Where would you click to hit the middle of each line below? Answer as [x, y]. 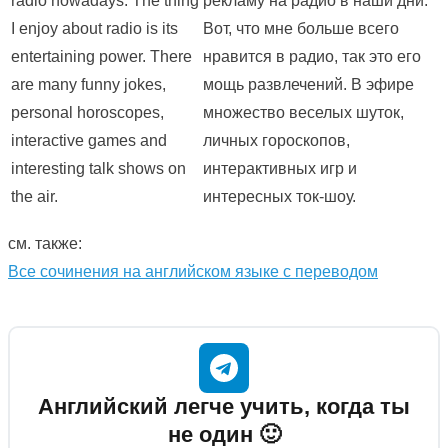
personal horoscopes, [87, 113]
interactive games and [89, 141]
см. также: [45, 244]
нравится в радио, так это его [312, 57]
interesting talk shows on [98, 169]
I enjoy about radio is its [94, 29]
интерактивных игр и [280, 169]
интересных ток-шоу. [279, 197]
